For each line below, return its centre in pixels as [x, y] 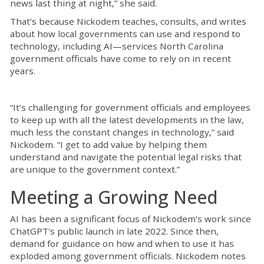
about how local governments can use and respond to [125, 34]
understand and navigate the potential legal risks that [126, 157]
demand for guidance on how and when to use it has [122, 244]
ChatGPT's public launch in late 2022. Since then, [114, 231]
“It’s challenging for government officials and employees [130, 108]
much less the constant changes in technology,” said [122, 132]
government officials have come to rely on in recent [121, 59]
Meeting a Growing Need [114, 197]
